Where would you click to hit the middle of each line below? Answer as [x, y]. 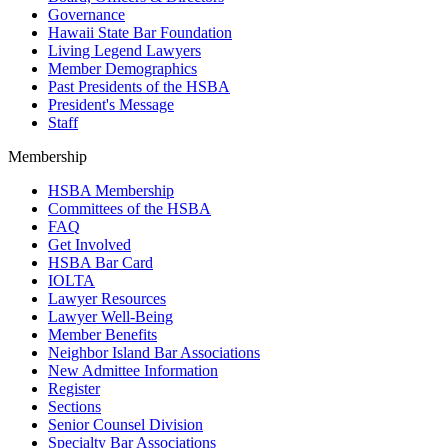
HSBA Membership [111, 190]
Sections [74, 406]
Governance [86, 14]
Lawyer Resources [107, 298]
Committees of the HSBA [129, 208]
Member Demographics [122, 68]
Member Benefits [102, 334]
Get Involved [89, 244]
